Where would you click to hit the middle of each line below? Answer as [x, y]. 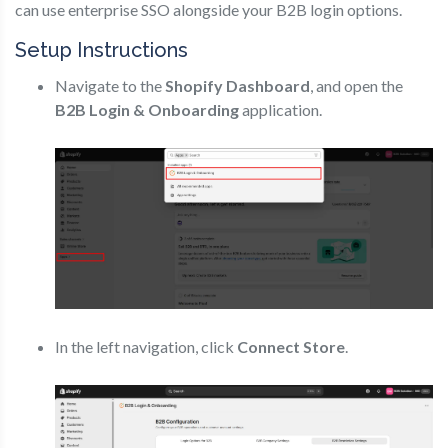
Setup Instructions [101, 49]
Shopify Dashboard [237, 86]
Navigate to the [110, 86]
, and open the [356, 86]
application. [280, 110]
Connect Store [291, 346]
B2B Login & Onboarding [147, 110]
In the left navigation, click [146, 346]
